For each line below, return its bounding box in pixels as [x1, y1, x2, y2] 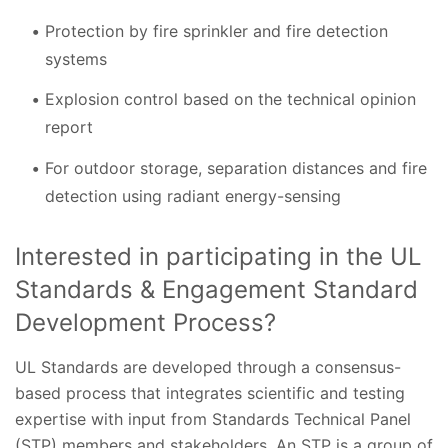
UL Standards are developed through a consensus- [15, 356, 401, 377]
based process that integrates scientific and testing [15, 382, 405, 403]
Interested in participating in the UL [15, 241, 422, 271]
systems [45, 48, 107, 69]
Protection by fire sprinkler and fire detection [45, 20, 388, 41]
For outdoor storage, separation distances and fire [45, 157, 427, 178]
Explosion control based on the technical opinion [45, 89, 416, 110]
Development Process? [15, 307, 276, 337]
